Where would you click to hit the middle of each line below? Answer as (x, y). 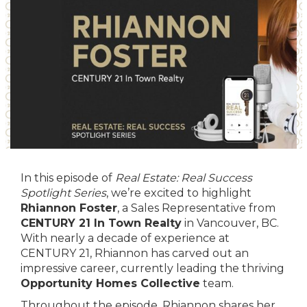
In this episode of (68, 178)
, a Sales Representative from (196, 208)
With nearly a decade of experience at (125, 238)
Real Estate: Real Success (184, 178)
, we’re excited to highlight (179, 193)
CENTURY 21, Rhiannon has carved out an (135, 253)
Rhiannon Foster (69, 208)
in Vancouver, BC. (230, 223)
